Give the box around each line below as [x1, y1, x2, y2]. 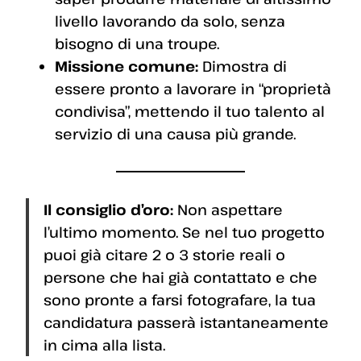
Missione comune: [55, 56, 198, 77]
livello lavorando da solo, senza [55, 11, 285, 31]
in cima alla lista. [44, 335, 165, 355]
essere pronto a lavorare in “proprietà [55, 79, 331, 99]
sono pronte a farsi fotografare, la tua [44, 290, 316, 310]
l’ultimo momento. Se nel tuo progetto [44, 222, 325, 243]
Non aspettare [173, 200, 283, 220]
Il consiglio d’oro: [44, 200, 173, 220]
